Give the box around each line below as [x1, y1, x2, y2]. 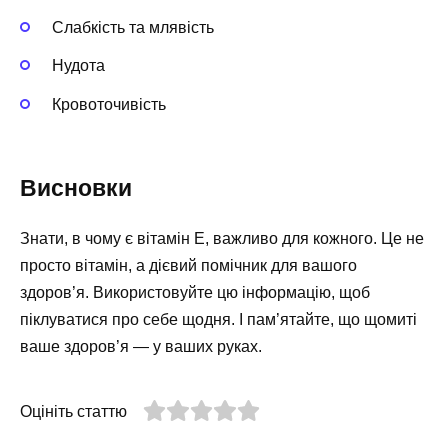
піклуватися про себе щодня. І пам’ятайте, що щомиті [20, 310, 417, 328]
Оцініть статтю [20, 402, 127, 420]
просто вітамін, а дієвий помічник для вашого [20, 256, 357, 274]
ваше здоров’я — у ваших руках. [20, 337, 262, 355]
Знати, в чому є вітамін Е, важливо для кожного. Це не [20, 229, 424, 247]
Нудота [52, 57, 105, 75]
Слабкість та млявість [52, 19, 214, 37]
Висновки [20, 174, 132, 201]
